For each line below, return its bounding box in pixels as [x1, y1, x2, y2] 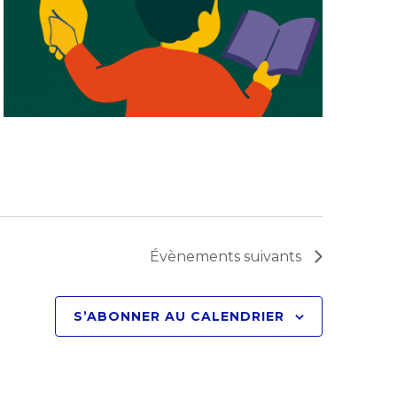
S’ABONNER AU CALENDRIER [74, 308, 284, 324]
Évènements [150, 248, 240, 265]
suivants [240, 248, 301, 265]
